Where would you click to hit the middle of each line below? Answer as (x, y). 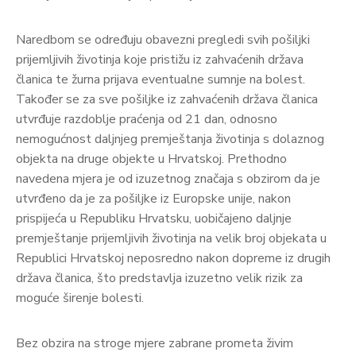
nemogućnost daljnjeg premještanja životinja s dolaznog (170, 139)
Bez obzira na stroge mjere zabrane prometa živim (155, 343)
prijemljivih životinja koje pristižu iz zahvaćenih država (160, 59)
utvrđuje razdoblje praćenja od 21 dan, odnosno (147, 119)
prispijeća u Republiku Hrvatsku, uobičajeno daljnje (154, 218)
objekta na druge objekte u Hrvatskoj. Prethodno (151, 159)
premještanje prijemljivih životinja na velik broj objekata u (171, 238)
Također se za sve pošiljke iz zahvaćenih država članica (167, 99)
